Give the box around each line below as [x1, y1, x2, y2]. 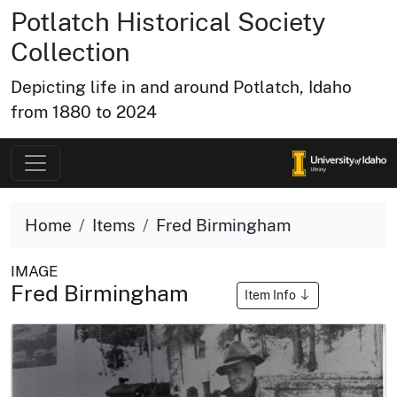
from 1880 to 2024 [11, 102, 157, 121]
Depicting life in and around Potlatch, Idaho [11, 77, 352, 97]
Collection [11, 37, 130, 66]
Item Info [245, 287, 299, 302]
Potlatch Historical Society [11, 7, 326, 36]
